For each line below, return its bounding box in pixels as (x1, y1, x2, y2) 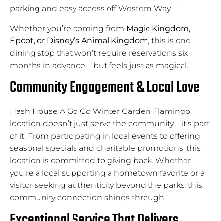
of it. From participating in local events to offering (10, 131, 200, 141)
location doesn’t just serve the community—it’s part (10, 118, 210, 128)
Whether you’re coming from (10, 23, 126, 33)
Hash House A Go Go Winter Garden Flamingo (10, 106, 190, 116)
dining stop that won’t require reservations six (10, 48, 188, 58)
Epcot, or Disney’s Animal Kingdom (10, 36, 148, 45)
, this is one (148, 36, 191, 45)
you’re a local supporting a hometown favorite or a (10, 168, 205, 178)
